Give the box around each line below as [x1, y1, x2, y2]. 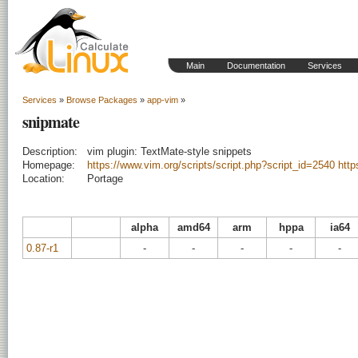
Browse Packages [66, 95, 137, 105]
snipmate [22, 110, 79, 133]
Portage [87, 173, 123, 185]
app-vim [147, 95, 178, 105]
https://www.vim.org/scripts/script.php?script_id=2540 [87, 159, 335, 171]
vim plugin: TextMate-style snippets [87, 145, 252, 157]
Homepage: [22, 159, 75, 171]
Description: [22, 145, 78, 157]
